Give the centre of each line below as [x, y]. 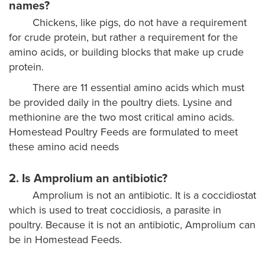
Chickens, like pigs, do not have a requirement [140, 22]
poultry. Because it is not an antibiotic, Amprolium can [132, 225]
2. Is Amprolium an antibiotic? [88, 179]
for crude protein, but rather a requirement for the [123, 37]
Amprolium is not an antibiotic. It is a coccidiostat [144, 195]
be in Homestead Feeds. [65, 240]
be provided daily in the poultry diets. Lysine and [120, 102]
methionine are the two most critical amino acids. [122, 117]
